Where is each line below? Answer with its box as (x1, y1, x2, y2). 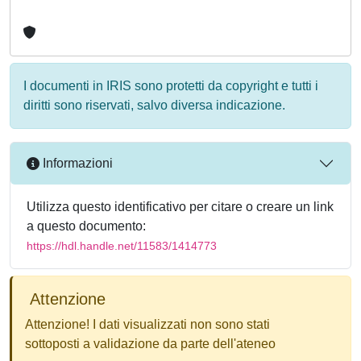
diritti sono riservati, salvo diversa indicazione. (23, 98, 285, 112)
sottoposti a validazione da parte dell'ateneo (25, 336, 276, 351)
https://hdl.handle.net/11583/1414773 (27, 239, 217, 252)
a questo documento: (27, 218, 146, 233)
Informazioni (39, 156, 113, 171)
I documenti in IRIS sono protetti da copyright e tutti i (23, 78, 318, 93)
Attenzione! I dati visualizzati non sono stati (25, 317, 270, 331)
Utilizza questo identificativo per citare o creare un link (27, 199, 334, 214)
